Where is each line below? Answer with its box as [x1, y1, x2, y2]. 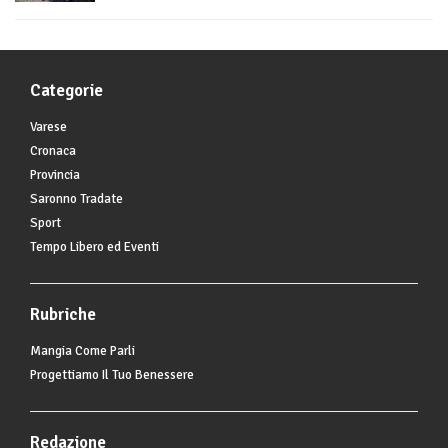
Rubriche [30, 304, 96, 326]
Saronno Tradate [30, 191, 123, 208]
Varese [30, 119, 67, 136]
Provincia [30, 167, 80, 184]
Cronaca [30, 143, 76, 160]
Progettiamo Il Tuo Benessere [30, 367, 194, 384]
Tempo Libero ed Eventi [30, 239, 159, 256]
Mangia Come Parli [30, 343, 135, 360]
